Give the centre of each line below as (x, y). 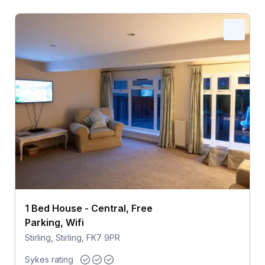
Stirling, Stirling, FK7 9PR (72, 238)
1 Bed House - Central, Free (88, 209)
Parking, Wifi (54, 223)
